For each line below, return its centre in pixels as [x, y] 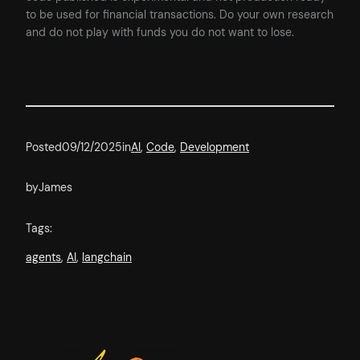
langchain [107, 258]
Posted [44, 147]
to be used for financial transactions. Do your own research [180, 15]
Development [215, 147]
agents [43, 258]
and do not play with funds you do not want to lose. [160, 33]
